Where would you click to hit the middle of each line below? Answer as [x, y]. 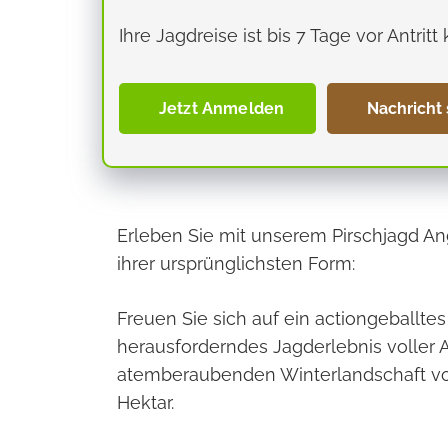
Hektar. [145, 402]
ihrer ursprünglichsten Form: [236, 263]
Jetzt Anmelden [222, 108]
